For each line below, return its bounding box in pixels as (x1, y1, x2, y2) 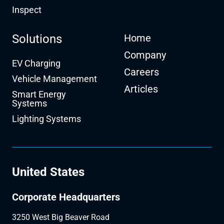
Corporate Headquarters (12, 190, 120, 203)
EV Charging (12, 57, 60, 68)
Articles (124, 82, 158, 95)
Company (124, 48, 166, 61)
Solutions (12, 31, 62, 46)
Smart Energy (12, 88, 66, 99)
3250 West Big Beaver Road (12, 212, 109, 222)
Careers (124, 65, 159, 78)
